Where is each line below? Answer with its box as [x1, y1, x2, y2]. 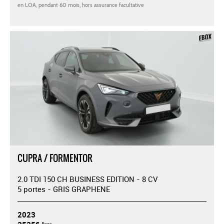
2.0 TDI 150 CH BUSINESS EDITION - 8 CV [17, 174, 157, 184]
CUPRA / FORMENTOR [17, 151, 92, 165]
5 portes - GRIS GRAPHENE [17, 184, 110, 194]
